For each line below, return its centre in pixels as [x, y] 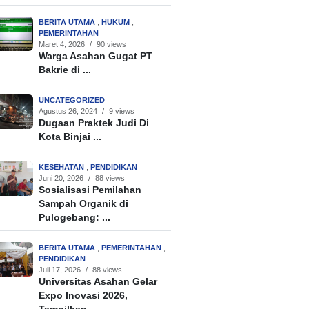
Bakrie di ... [65, 70]
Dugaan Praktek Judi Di [94, 123]
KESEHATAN [63, 167]
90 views [112, 44]
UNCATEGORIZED [72, 100]
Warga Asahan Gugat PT [96, 57]
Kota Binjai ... [70, 137]
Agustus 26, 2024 [68, 111]
